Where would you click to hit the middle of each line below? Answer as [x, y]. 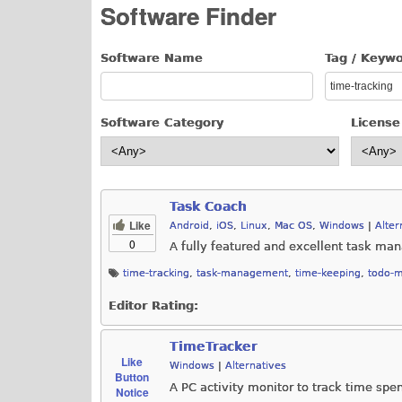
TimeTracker [214, 347]
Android [189, 225]
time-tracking [156, 274]
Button [132, 377]
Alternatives [256, 366]
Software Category [162, 122]
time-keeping [328, 274]
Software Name [152, 58]
